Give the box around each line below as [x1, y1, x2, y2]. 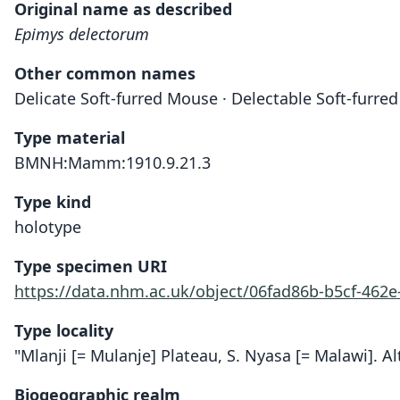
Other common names [14, 62, 196, 84]
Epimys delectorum [14, 23, 149, 45]
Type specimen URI [14, 255, 167, 277]
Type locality [14, 320, 113, 341]
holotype [14, 216, 81, 237]
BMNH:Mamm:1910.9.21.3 [14, 152, 211, 173]
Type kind [14, 191, 91, 212]
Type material [14, 127, 125, 148]
